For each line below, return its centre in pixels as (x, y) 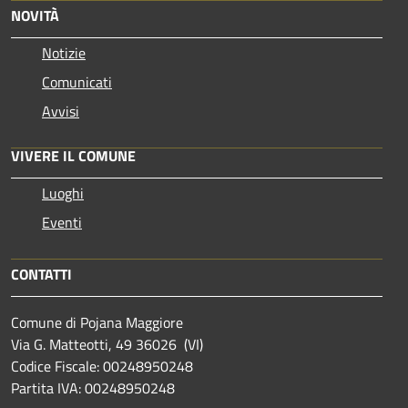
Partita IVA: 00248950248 (93, 388)
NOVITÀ (35, 15)
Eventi (62, 222)
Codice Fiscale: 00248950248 (102, 366)
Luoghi (63, 193)
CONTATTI (41, 274)
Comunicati (77, 82)
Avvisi (61, 111)
